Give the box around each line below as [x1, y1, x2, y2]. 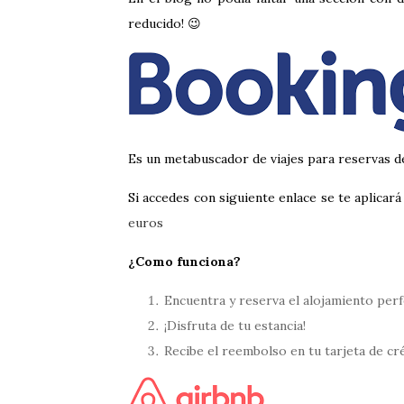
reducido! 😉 [128, 15, 201, 32]
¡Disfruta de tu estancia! [164, 317, 306, 334]
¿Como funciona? [128, 253, 241, 270]
